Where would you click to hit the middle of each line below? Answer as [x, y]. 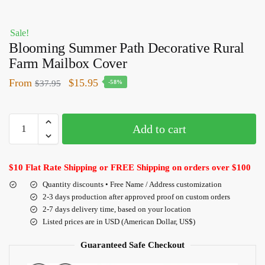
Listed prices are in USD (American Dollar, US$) [119, 221]
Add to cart [159, 129]
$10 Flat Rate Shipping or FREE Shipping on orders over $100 [130, 167]
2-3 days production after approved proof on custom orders [136, 196]
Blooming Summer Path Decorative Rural [127, 48]
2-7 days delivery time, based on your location [117, 209]
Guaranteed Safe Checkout [132, 245]
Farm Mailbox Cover [68, 63]
